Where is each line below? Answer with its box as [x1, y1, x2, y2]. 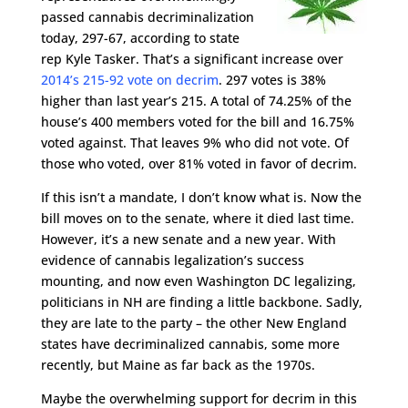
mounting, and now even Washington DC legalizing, [40, 272, 356, 290]
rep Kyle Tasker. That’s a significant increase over [40, 50, 343, 67]
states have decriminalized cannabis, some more [40, 335, 340, 352]
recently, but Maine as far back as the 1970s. [40, 356, 315, 373]
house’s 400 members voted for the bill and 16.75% [40, 113, 354, 130]
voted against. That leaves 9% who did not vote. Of [40, 134, 349, 151]
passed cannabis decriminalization [40, 8, 254, 25]
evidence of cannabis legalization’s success [40, 251, 304, 269]
